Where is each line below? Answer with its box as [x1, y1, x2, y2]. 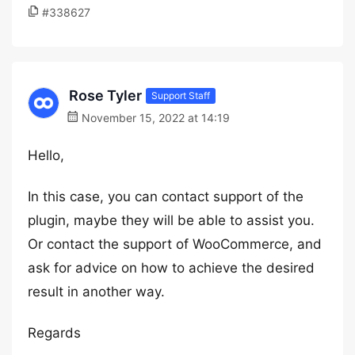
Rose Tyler [69, 87, 142, 104]
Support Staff [151, 89, 210, 101]
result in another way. [28, 284, 165, 300]
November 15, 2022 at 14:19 [78, 111, 230, 124]
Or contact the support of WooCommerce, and [28, 236, 322, 252]
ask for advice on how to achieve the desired [28, 260, 315, 276]
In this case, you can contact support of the [28, 189, 303, 204]
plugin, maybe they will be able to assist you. [28, 212, 315, 228]
